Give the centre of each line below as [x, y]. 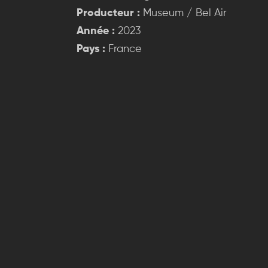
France [124, 49]
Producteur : [108, 13]
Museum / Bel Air [183, 13]
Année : [96, 31]
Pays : [91, 49]
